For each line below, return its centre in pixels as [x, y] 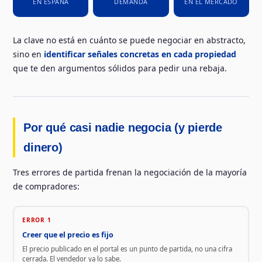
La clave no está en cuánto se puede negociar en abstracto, [130, 40]
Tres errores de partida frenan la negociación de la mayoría [130, 173]
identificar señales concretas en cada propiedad [140, 54]
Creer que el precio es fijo [68, 235]
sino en [29, 54]
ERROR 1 [37, 220]
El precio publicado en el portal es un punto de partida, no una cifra [127, 249]
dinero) [43, 148]
